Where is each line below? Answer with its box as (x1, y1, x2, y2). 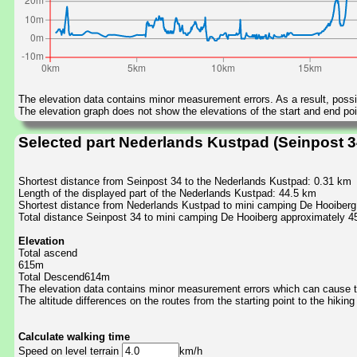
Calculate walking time (18, 331, 130, 343)
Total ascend (18, 247, 77, 260)
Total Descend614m (18, 271, 110, 284)
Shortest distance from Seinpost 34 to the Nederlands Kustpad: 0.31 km (18, 175, 351, 188)
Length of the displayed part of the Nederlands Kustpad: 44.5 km (18, 187, 316, 200)
